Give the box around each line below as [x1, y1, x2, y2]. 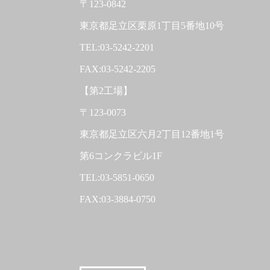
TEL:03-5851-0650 [80, 172, 154, 183]
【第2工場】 [80, 85, 133, 96]
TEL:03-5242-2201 [80, 42, 154, 52]
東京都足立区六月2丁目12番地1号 [80, 128, 224, 139]
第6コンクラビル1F [80, 150, 162, 161]
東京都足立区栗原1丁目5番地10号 [80, 20, 224, 31]
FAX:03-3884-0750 [80, 193, 155, 204]
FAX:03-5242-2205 [80, 63, 155, 74]
